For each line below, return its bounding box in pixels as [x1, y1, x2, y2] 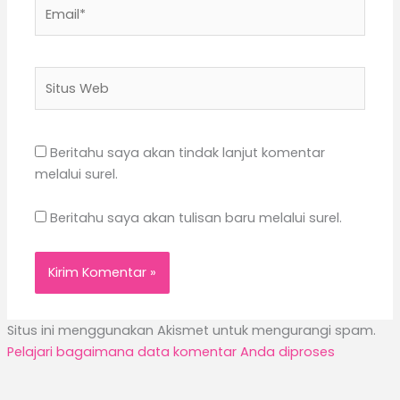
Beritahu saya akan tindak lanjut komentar [50, 143, 326, 162]
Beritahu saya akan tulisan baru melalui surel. [50, 209, 343, 228]
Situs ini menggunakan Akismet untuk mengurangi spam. [6, 321, 376, 340]
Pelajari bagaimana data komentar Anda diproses [6, 343, 335, 362]
